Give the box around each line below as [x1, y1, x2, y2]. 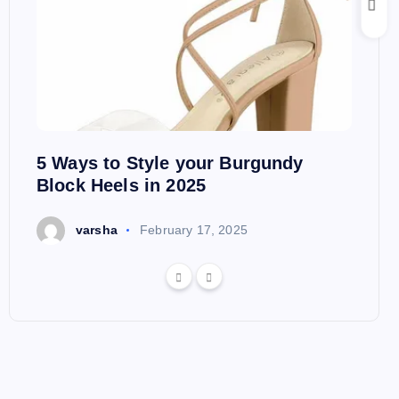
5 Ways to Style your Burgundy [37, 153, 304, 173]
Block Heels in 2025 [37, 175, 207, 195]
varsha [76, 223, 118, 237]
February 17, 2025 [140, 223, 248, 237]
